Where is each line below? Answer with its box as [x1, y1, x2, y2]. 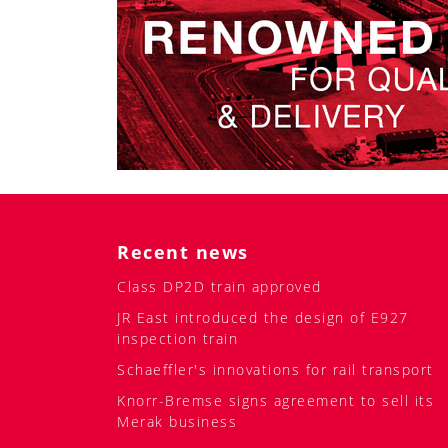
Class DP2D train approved [117, 375, 322, 395]
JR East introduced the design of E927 [117, 406, 409, 426]
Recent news [117, 338, 249, 363]
